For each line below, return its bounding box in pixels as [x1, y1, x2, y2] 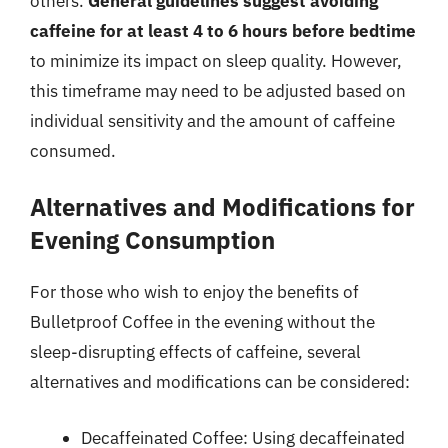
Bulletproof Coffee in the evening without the [30, 311, 375, 333]
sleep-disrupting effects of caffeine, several [30, 341, 361, 363]
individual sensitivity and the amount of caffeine [30, 109, 395, 132]
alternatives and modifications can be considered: [30, 371, 410, 393]
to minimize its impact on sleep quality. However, [30, 49, 402, 72]
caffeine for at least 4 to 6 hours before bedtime [30, 19, 416, 42]
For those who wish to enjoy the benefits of [30, 281, 359, 303]
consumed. [30, 139, 116, 162]
